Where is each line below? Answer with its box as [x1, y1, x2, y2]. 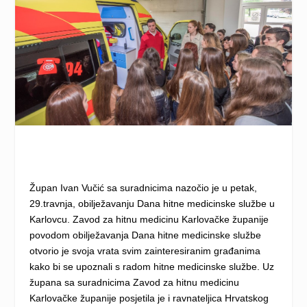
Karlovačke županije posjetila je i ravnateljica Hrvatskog [29, 292, 269, 304]
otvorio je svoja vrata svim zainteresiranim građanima [29, 245, 260, 256]
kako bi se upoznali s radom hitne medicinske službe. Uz [29, 260, 274, 272]
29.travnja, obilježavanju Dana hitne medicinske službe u [29, 197, 275, 209]
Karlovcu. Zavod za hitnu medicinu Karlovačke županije [29, 213, 269, 225]
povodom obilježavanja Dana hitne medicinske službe [29, 229, 261, 241]
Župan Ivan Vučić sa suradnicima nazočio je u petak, [29, 182, 257, 193]
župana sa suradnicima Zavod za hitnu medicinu [29, 276, 239, 288]
